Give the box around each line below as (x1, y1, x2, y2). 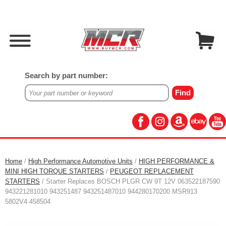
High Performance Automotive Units (28, 157, 133, 165)
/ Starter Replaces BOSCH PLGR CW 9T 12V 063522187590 (40, 178, 220, 185)
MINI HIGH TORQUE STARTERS (5, 167, 104, 175)
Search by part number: (24, 72, 108, 80)
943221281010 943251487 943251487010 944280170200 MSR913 (5, 188, 197, 195)
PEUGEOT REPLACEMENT (110, 167, 194, 175)
